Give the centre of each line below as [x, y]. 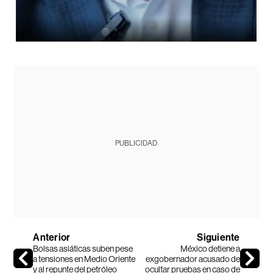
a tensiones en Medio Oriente [84, 259]
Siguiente [218, 237]
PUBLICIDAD [136, 143]
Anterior [52, 237]
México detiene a [210, 248]
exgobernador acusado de [193, 259]
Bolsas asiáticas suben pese [83, 248]
